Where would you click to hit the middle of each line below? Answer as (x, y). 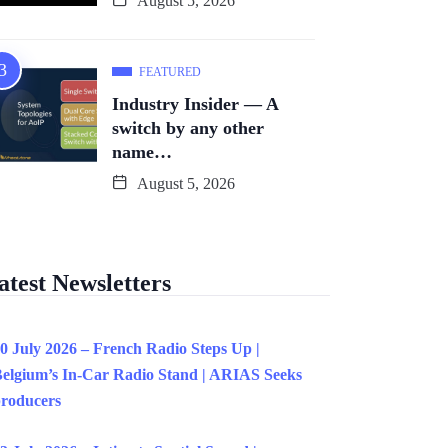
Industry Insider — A (195, 104)
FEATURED (170, 72)
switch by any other (188, 128)
